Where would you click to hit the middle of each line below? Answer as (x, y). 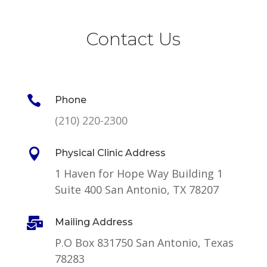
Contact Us (133, 39)
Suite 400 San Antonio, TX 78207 (136, 190)
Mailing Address (94, 222)
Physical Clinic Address (110, 153)
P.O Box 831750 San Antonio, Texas (144, 243)
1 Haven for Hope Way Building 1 (139, 174)
